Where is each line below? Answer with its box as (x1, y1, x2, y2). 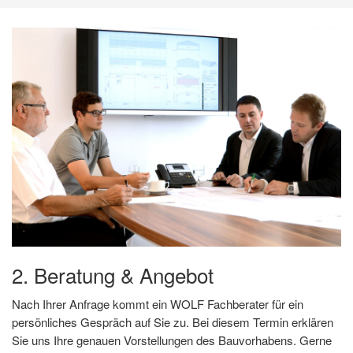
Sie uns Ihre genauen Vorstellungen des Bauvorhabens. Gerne (12, 332, 332, 349)
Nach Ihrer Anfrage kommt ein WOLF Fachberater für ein (12, 295, 303, 313)
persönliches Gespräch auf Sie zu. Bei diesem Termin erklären (12, 314, 333, 331)
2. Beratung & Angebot (12, 260, 214, 290)
